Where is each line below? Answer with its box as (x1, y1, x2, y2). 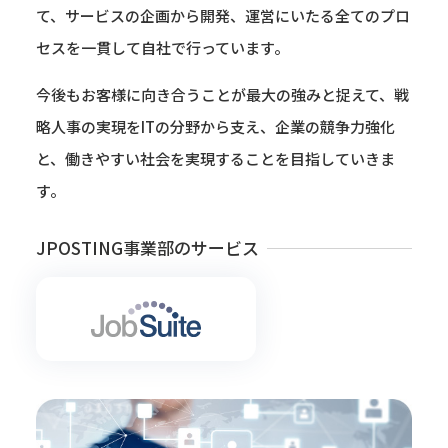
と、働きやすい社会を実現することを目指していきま (35, 148, 395, 169)
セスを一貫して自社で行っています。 (35, 37, 289, 58)
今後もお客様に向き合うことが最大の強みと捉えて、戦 (35, 84, 409, 105)
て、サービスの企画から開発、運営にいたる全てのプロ (35, 5, 410, 26)
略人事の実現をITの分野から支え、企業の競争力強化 (35, 116, 395, 137)
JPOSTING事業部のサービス (35, 235, 259, 260)
